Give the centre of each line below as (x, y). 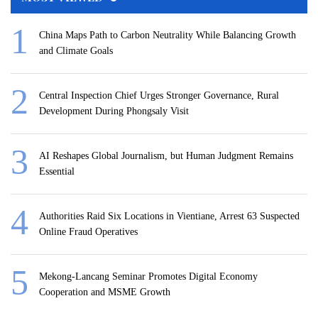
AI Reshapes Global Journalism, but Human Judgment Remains (166, 156)
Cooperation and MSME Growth (105, 292)
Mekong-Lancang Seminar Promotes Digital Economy (148, 277)
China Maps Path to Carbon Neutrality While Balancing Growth (168, 35)
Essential (57, 172)
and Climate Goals (76, 51)
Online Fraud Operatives (88, 232)
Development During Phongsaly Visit (114, 111)
